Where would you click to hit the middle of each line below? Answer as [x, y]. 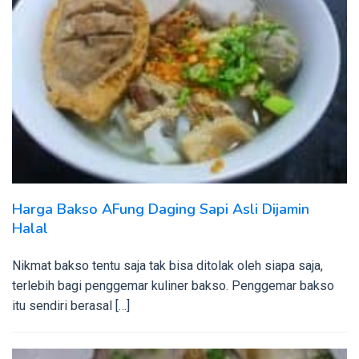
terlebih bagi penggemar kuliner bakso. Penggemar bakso [173, 286]
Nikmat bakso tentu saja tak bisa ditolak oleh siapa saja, [167, 266]
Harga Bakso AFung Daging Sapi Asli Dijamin [161, 210]
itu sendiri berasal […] [71, 306]
